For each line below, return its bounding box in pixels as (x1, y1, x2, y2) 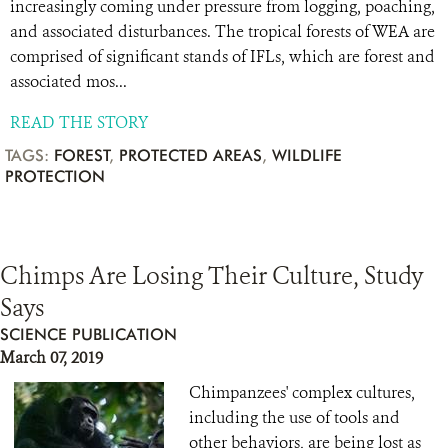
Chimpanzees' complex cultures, (189, 382, 415, 403)
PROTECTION (5, 167, 105, 186)
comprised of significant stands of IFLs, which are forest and (10, 46, 435, 67)
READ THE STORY (10, 112, 148, 133)
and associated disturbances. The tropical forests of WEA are (10, 21, 435, 42)
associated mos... (10, 71, 127, 92)
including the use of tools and (189, 407, 400, 428)
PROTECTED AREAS (119, 146, 262, 165)
